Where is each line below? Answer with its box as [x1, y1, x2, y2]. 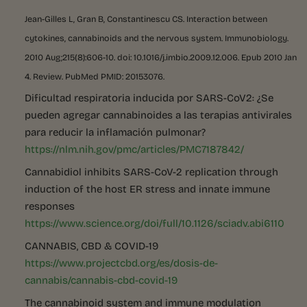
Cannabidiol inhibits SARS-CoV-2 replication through [25, 164, 278, 180]
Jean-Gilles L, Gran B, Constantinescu [25, 12, 172, 25]
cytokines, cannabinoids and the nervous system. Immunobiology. [25, 32, 288, 45]
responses [25, 198, 75, 214]
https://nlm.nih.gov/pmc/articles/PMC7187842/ [25, 141, 244, 157]
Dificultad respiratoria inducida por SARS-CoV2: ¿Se [25, 90, 273, 106]
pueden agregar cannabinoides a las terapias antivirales [25, 107, 292, 123]
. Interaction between [183, 12, 267, 25]
